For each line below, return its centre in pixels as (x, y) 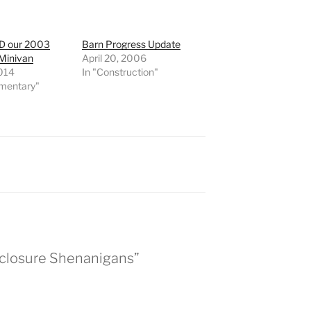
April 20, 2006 (115, 58)
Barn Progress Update (132, 44)
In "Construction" (120, 72)
